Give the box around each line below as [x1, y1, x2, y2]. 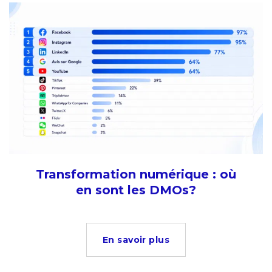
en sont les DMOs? [76, 182, 196, 197]
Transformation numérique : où [36, 166, 236, 182]
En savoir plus [103, 234, 169, 245]
